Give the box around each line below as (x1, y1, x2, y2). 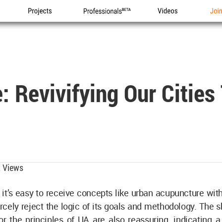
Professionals (83, 17, 127, 26)
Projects (28, 17, 55, 26)
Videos (158, 17, 179, 26)
